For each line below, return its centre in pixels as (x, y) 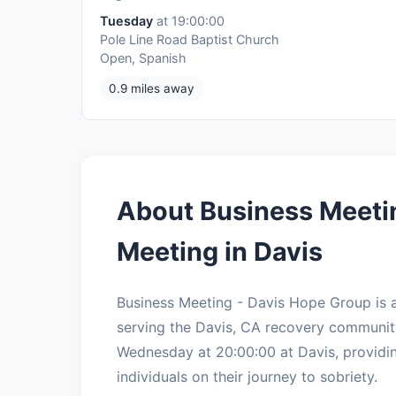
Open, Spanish (143, 57)
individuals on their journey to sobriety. (247, 376)
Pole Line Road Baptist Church (190, 39)
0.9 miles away (152, 88)
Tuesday (126, 20)
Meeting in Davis (220, 251)
